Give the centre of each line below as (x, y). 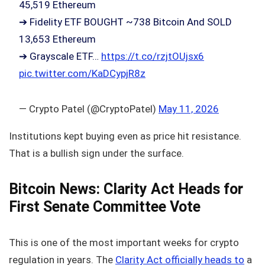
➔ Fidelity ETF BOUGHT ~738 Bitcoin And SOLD (125, 22)
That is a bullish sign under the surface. (96, 153)
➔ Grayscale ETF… (60, 56)
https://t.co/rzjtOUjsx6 (153, 56)
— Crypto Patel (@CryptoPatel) (89, 109)
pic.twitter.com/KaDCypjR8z (82, 73)
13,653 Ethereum (57, 39)
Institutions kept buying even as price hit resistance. (125, 136)
